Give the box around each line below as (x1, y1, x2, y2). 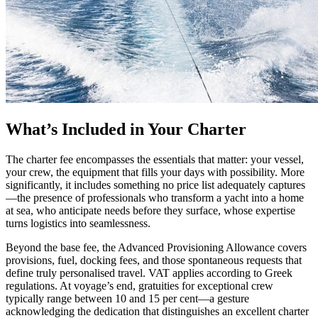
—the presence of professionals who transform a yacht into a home (6, 191, 304, 204)
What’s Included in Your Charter (6, 119, 246, 138)
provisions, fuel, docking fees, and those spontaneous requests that (6, 253, 302, 266)
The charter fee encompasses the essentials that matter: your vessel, (6, 153, 304, 165)
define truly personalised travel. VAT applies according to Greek (6, 266, 292, 279)
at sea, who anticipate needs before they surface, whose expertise (6, 204, 295, 216)
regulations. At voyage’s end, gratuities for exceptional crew (6, 279, 273, 292)
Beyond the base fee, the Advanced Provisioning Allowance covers (6, 241, 307, 253)
